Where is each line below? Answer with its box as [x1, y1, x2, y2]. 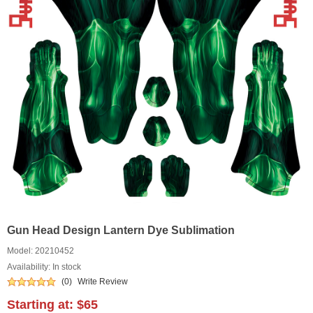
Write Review [78, 277, 128, 286]
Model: [7, 246, 35, 256]
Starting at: [7, 298, 77, 312]
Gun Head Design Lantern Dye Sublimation [7, 224, 235, 236]
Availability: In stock [7, 262, 81, 272]
